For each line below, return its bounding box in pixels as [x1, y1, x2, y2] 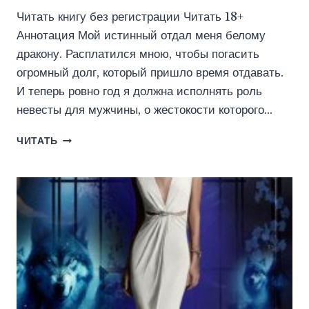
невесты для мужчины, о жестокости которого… [17, 103, 272, 118]
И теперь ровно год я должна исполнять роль [17, 84, 262, 99]
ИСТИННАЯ [58, 132, 117, 145]
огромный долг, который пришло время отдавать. [17, 66, 283, 81]
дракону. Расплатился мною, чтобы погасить [17, 47, 259, 62]
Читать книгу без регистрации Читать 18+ [17, 10, 243, 25]
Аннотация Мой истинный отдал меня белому [17, 28, 266, 43]
